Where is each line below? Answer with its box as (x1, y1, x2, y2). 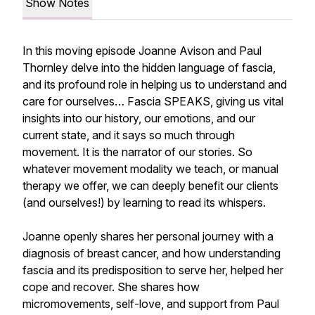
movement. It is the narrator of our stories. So (22, 145, 252, 159)
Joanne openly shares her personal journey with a (22, 229, 274, 243)
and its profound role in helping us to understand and (22, 77, 287, 91)
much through (162, 128, 235, 142)
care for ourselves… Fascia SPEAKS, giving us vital (22, 94, 283, 108)
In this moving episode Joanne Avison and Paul (22, 44, 262, 58)
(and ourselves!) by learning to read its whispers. (22, 195, 266, 210)
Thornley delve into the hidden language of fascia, (22, 60, 276, 75)
